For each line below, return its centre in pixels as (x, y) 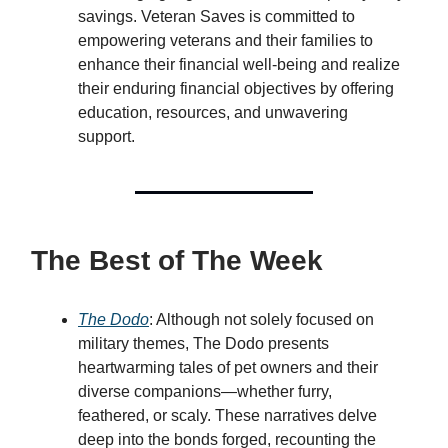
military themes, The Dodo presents (203, 343)
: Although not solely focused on (261, 319)
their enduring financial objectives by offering (236, 88)
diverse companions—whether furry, (205, 391)
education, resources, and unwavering (213, 112)
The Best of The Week (177, 260)
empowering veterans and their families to (225, 40)
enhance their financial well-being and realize (239, 64)
